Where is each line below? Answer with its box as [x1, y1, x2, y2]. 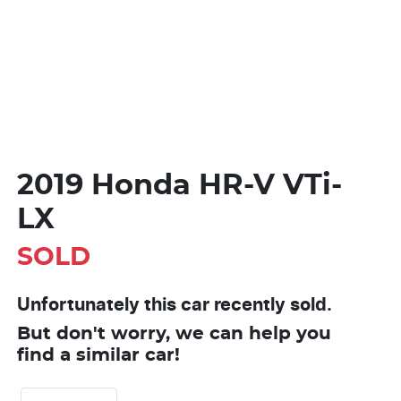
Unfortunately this [17, 295, 181, 314]
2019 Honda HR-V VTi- [17, 170, 342, 200]
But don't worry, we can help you [17, 324, 331, 343]
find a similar [17, 346, 145, 364]
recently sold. [209, 295, 332, 314]
